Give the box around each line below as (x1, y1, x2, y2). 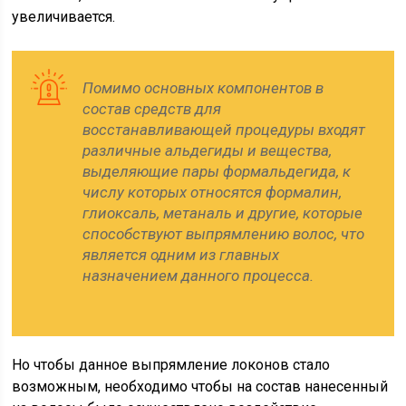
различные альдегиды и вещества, (82, 141, 333, 159)
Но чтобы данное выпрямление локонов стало (12, 356, 331, 373)
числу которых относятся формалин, (82, 183, 343, 201)
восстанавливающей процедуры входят (82, 121, 366, 139)
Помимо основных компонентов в (82, 79, 324, 97)
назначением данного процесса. (82, 266, 314, 285)
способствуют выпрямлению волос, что (82, 225, 365, 243)
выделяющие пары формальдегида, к (82, 162, 352, 180)
